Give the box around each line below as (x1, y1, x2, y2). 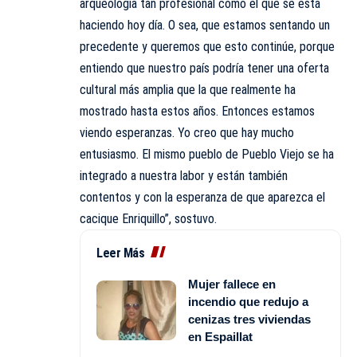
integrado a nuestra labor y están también (80, 167, 288, 183)
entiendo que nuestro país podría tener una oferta (80, 60, 329, 76)
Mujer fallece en (188, 277, 276, 291)
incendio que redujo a (188, 294, 308, 308)
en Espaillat (188, 329, 253, 343)
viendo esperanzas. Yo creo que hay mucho (80, 124, 294, 140)
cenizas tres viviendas (188, 312, 311, 326)
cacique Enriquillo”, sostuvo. (80, 210, 217, 226)
